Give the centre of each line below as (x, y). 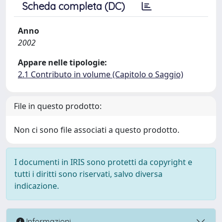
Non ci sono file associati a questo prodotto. (97, 130)
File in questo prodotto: (58, 106)
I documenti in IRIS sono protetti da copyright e (103, 162)
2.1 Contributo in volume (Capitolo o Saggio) (101, 74)
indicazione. (37, 186)
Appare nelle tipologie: (62, 62)
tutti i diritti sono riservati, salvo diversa (88, 174)
